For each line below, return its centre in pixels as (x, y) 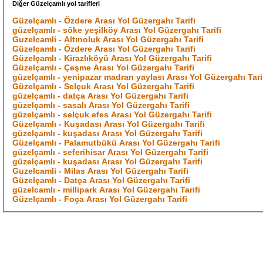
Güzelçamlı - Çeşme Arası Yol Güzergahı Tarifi (104, 68)
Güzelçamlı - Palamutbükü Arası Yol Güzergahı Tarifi (117, 143)
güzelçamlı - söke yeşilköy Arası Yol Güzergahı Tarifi (117, 30)
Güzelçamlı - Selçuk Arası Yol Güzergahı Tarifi (104, 87)
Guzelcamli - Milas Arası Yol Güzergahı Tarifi (101, 171)
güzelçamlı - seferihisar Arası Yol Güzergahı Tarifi (111, 152)
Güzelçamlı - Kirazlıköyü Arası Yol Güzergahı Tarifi (112, 58)
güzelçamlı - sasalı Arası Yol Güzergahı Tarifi (101, 105)
